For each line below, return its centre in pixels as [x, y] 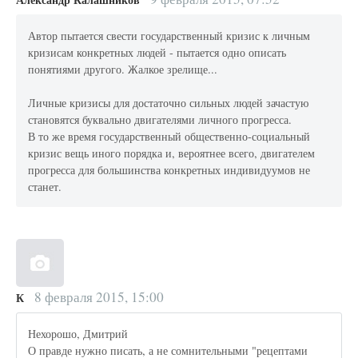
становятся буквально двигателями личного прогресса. [160, 119]
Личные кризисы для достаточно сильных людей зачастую [169, 102]
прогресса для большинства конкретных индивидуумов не [169, 169]
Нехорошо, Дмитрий [78, 333]
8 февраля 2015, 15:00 [97, 296]
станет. [45, 186]
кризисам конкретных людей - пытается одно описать [157, 52]
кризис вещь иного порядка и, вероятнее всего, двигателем [172, 153]
